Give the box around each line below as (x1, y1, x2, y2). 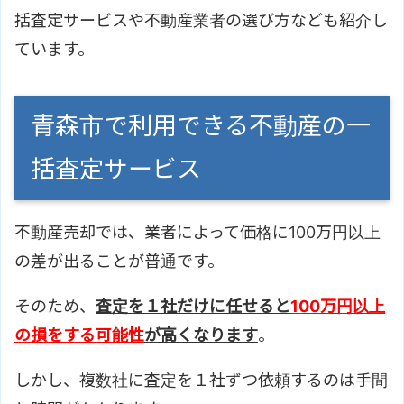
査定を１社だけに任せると (96, 297, 290, 317)
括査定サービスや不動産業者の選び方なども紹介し (14, 11, 388, 31)
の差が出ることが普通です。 (14, 252, 224, 271)
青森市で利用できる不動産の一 (31, 111, 371, 142)
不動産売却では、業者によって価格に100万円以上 (14, 223, 381, 243)
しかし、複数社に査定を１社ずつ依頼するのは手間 (14, 371, 388, 390)
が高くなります (144, 326, 258, 345)
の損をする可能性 (14, 326, 144, 345)
